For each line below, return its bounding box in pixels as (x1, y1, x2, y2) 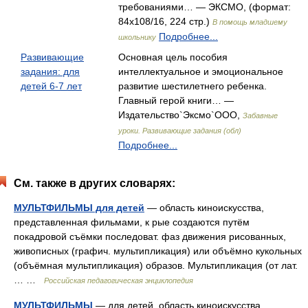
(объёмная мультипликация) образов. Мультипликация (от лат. (14, 260, 298, 271)
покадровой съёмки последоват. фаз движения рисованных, (14, 231, 286, 242)
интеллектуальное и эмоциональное (118, 66, 283, 77)
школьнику (118, 33, 156, 41)
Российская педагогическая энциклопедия (44, 276, 193, 285)
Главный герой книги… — (118, 95, 234, 106)
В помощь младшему (212, 18, 287, 26)
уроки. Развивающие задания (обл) (118, 126, 241, 135)
